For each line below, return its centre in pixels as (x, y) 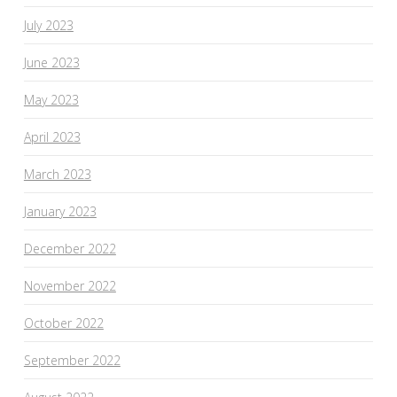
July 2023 (48, 25)
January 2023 (60, 211)
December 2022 (70, 248)
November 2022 (70, 285)
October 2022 (63, 323)
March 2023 (57, 174)
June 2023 (51, 62)
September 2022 (72, 360)
